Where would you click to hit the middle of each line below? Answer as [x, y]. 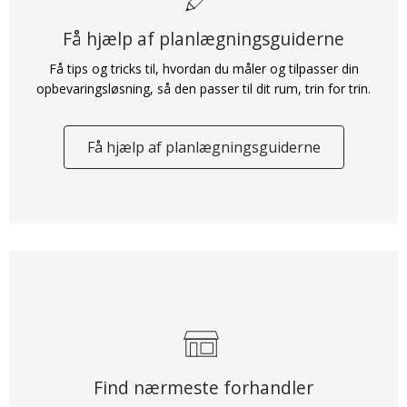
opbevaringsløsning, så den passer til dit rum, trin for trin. [203, 88]
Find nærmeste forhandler [203, 387]
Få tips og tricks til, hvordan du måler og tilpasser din [203, 68]
